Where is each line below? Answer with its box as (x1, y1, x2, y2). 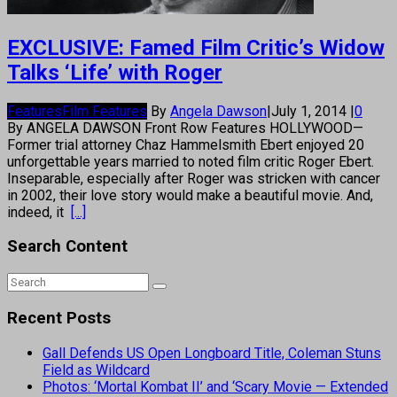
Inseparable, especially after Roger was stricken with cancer (7, 169, 380, 187)
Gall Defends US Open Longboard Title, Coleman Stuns (43, 344, 381, 362)
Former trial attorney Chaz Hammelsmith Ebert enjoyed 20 (7, 136, 364, 153)
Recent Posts (7, 307, 111, 328)
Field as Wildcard (43, 361, 150, 378)
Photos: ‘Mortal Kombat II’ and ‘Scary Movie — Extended (43, 378, 388, 395)
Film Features (62, 102, 147, 120)
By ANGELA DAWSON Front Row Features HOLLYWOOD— (7, 119, 363, 136)
